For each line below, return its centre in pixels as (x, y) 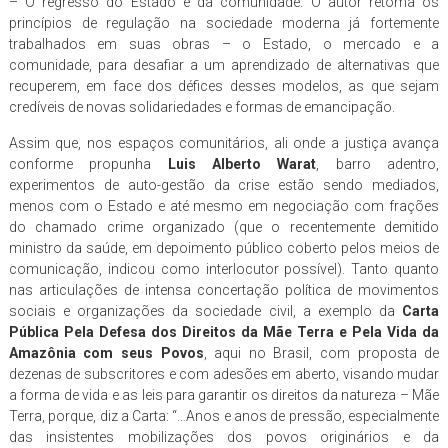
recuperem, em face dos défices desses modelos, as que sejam (224, 85)
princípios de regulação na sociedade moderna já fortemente (224, 22)
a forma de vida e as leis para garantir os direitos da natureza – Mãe (224, 394)
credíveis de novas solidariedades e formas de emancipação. (201, 106)
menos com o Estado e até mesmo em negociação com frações (224, 205)
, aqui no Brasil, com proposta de (321, 352)
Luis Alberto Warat (234, 163)
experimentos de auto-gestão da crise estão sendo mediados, (224, 184)
